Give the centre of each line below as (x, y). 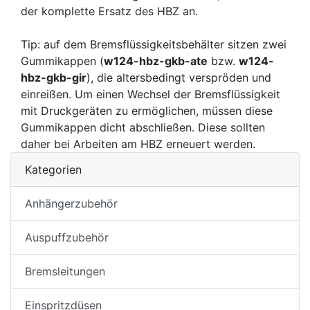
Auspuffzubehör (67, 238)
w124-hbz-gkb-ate (156, 61)
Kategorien (53, 170)
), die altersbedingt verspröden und (179, 78)
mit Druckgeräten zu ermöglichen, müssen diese (147, 111)
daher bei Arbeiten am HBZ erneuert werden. (138, 144)
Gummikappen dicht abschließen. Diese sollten (143, 128)
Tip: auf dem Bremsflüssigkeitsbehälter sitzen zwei (154, 45)
